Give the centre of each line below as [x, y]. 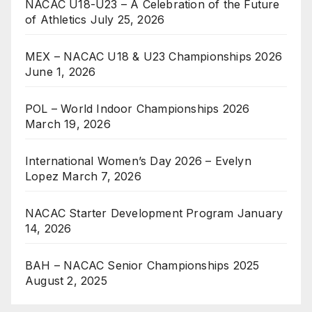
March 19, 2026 [68, 124]
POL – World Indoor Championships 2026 [138, 109]
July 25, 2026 [127, 20]
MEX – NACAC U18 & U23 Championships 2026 [154, 57]
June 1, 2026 [61, 72]
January [260, 213]
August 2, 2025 [66, 281]
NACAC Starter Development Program [130, 213]
